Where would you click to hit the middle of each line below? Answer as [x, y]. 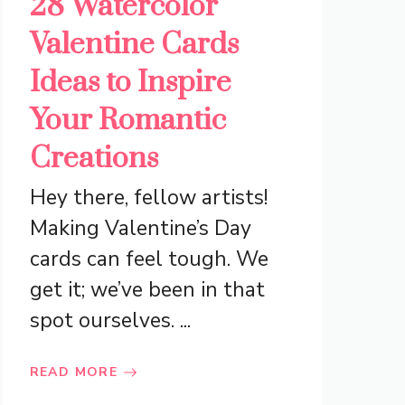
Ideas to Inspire [130, 83]
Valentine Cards [134, 45]
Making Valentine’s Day [140, 229]
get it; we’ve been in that [147, 290]
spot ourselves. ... [110, 321]
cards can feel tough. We [149, 259]
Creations [94, 159]
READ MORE [74, 372]
